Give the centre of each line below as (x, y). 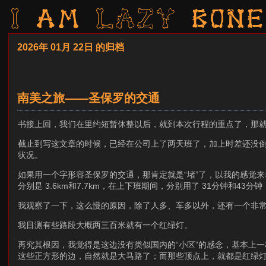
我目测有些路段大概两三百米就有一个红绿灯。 (105, 225)
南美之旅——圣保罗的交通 (88, 98)
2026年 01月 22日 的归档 (71, 47)
